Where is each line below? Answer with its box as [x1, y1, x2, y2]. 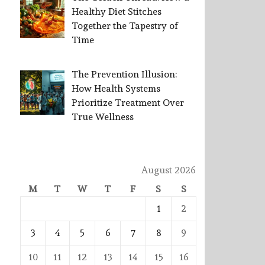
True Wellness [72, 111, 134, 123]
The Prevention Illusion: [72, 69, 177, 80]
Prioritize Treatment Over [72, 97, 184, 109]
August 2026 [141, 164, 196, 176]
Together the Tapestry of [72, 20, 178, 32]
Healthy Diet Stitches [72, 6, 161, 18]
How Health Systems [72, 83, 160, 95]
